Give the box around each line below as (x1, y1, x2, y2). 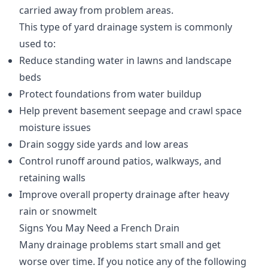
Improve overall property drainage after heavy (19, 188, 229, 202)
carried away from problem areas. (19, 4, 173, 17)
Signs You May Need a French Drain (19, 221, 179, 235)
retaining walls (19, 171, 86, 185)
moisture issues (19, 121, 91, 135)
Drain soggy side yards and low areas (19, 138, 188, 151)
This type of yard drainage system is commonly (19, 20, 232, 34)
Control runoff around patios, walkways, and (19, 154, 221, 168)
